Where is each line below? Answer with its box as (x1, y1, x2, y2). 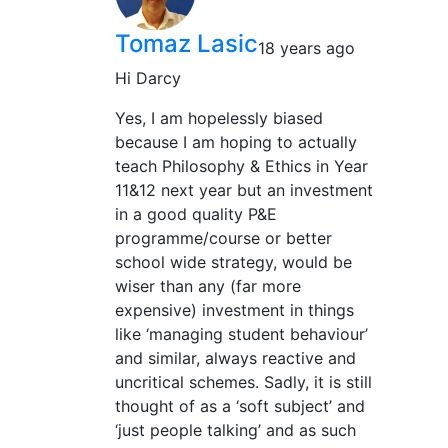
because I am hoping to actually (115, 132, 357, 153)
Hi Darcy (115, 68, 181, 89)
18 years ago (258, 38, 355, 59)
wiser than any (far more (115, 276, 301, 297)
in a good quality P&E (115, 204, 277, 225)
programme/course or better (115, 228, 332, 249)
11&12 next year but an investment (115, 180, 373, 201)
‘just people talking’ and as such (115, 420, 356, 441)
